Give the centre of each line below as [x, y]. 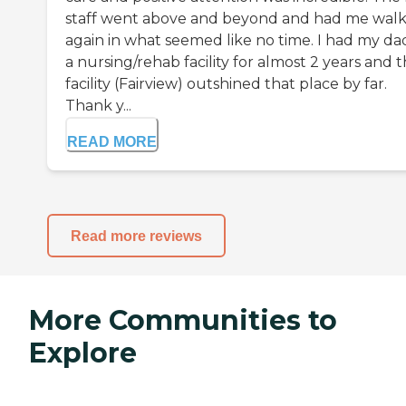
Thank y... [98, 106]
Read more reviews [136, 236]
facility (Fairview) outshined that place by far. [226, 84]
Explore [83, 353]
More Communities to [183, 321]
